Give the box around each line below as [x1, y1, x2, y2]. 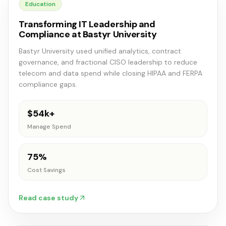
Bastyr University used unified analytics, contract [19, 46, 181, 55]
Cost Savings [27, 166, 66, 174]
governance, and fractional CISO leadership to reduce [19, 58, 197, 67]
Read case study [19, 193, 78, 202]
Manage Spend [27, 123, 71, 131]
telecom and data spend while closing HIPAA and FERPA [19, 69, 202, 78]
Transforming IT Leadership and [19, 18, 155, 30]
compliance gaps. [19, 80, 77, 89]
